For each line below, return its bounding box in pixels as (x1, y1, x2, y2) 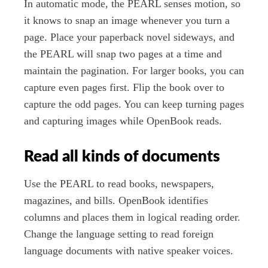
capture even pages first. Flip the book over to (24, 81, 224, 94)
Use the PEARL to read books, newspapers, (24, 177, 214, 190)
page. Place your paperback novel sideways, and (24, 31, 234, 44)
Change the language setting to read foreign (24, 227, 214, 240)
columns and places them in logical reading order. (24, 211, 240, 223)
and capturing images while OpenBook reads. (24, 115, 222, 127)
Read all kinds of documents (24, 149, 220, 165)
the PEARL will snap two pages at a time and (24, 48, 222, 60)
